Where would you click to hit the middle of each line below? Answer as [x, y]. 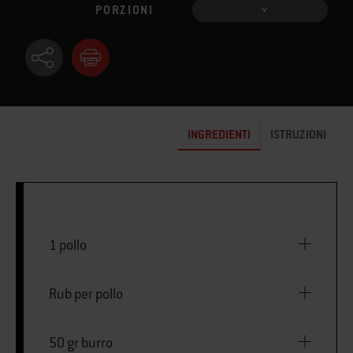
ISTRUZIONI [298, 134]
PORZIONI [124, 10]
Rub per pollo [86, 294]
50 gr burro [81, 342]
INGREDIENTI [219, 134]
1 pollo [68, 245]
